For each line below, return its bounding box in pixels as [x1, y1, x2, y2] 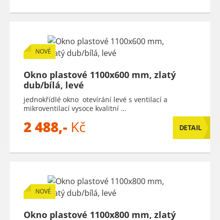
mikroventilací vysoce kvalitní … [24, 104, 126, 113]
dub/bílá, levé [24, 79, 84, 91]
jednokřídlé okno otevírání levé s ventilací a [24, 95, 167, 104]
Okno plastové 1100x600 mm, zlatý [24, 69, 176, 81]
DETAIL [179, 123, 202, 132]
